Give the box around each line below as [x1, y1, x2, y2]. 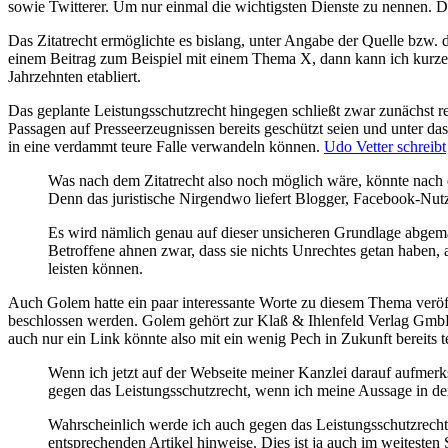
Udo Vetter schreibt [324, 137, 446, 155]
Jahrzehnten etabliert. [8, 67, 141, 85]
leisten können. [48, 259, 143, 277]
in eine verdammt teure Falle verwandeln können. [8, 137, 324, 155]
